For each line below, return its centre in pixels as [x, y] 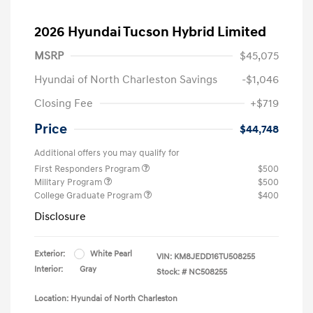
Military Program [69, 182]
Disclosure [60, 216]
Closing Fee [64, 103]
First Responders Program [88, 169]
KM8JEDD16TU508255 [214, 256]
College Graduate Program [89, 195]
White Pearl [111, 254]
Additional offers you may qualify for [107, 153]
